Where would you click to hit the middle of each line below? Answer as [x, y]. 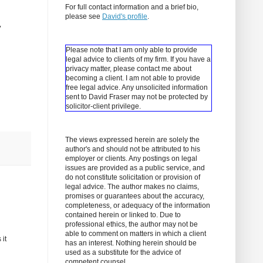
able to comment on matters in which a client [136, 234]
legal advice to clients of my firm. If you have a [138, 60]
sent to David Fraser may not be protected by [137, 97]
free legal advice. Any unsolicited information [137, 88]
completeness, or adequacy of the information [138, 206]
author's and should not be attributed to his [133, 149]
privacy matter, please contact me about [129, 69]
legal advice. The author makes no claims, [132, 187]
